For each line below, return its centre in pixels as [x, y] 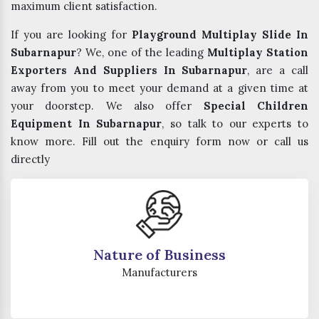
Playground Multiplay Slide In [220, 35]
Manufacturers [159, 273]
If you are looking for [71, 35]
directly [30, 159]
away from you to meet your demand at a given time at [159, 88]
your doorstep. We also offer [107, 106]
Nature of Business [159, 255]
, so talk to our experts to [235, 124]
